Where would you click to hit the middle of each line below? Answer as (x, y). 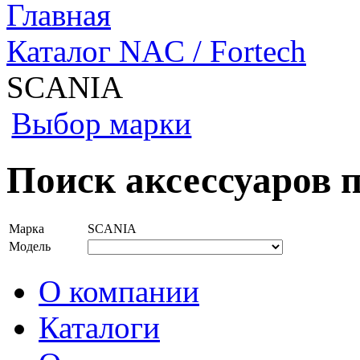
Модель (30, 246)
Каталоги (99, 327)
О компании (119, 291)
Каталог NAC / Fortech (156, 51)
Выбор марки (102, 123)
